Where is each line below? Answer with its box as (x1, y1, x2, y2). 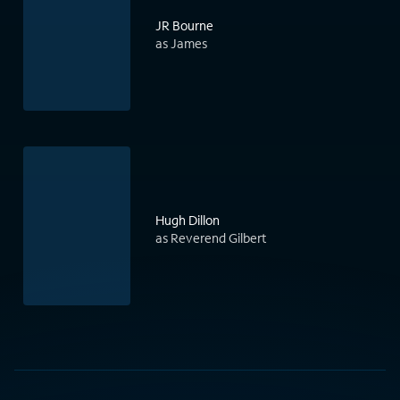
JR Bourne (155, 17, 213, 35)
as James (155, 35, 207, 53)
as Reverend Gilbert (155, 229, 267, 247)
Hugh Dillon (155, 212, 220, 229)
